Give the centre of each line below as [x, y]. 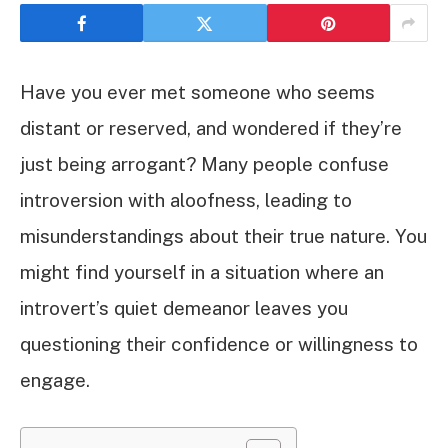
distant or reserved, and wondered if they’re [211, 128]
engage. [55, 380]
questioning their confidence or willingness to [219, 344]
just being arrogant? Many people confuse [204, 164]
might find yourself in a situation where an [202, 272]
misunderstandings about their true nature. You [223, 236]
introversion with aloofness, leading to [186, 200]
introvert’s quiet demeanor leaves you [184, 308]
